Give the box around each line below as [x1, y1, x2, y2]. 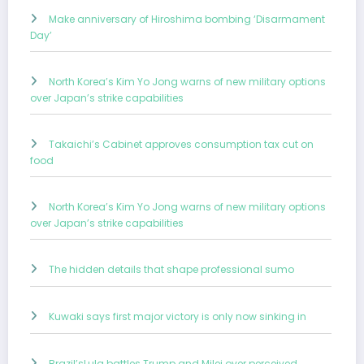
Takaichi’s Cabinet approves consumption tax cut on [49, 137, 314, 152]
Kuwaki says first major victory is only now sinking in [49, 310, 306, 324]
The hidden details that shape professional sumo [49, 262, 294, 277]
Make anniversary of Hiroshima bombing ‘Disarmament [49, 12, 325, 27]
